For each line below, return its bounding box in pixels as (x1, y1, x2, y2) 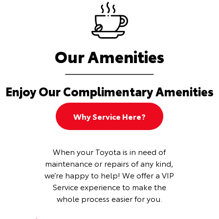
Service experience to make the (52, 181, 166, 192)
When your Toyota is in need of (53, 146, 166, 157)
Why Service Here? (73, 110, 146, 122)
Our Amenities (55, 45, 164, 67)
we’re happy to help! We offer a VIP (44, 169, 175, 180)
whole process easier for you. (56, 193, 162, 204)
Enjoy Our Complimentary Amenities (5, 83, 214, 99)
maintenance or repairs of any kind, (45, 157, 174, 169)
